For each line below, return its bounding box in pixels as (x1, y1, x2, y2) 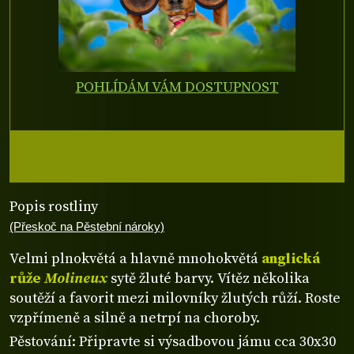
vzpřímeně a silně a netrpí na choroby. (9, 308, 260, 327)
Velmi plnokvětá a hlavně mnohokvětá (9, 249, 262, 268)
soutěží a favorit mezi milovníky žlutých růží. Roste (9, 288, 341, 307)
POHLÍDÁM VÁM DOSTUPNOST (75, 78, 279, 97)
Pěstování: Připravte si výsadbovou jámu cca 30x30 (9, 332, 336, 351)
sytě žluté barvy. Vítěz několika (107, 269, 310, 288)
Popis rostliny (9, 198, 98, 217)
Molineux (44, 269, 107, 288)
